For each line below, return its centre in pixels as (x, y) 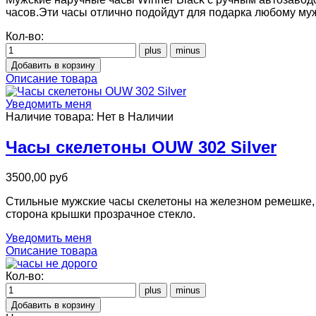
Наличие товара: (51, 117)
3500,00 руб (37, 178)
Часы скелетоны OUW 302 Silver (141, 147)
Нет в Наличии (135, 117)
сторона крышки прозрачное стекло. (101, 214)
